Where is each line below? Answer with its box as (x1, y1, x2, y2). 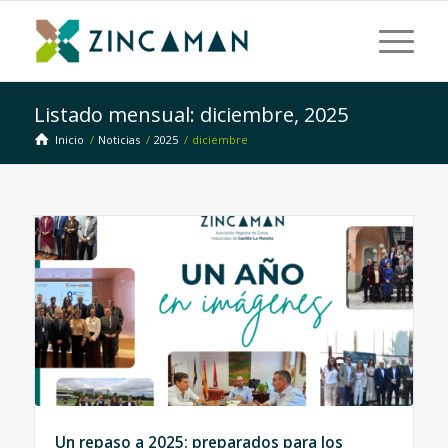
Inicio (54, 132, 84, 147)
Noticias (97, 132, 140, 147)
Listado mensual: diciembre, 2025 (33, 101, 348, 128)
